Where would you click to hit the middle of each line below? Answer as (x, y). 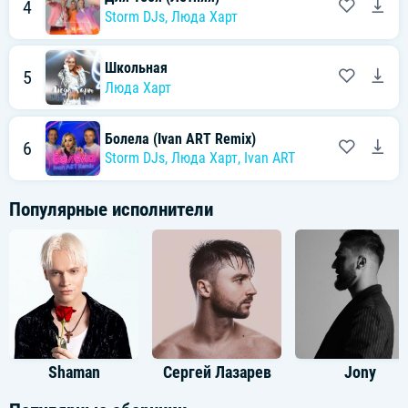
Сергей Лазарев (217, 373)
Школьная (136, 68)
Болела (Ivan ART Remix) (180, 138)
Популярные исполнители (111, 210)
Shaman (74, 373)
